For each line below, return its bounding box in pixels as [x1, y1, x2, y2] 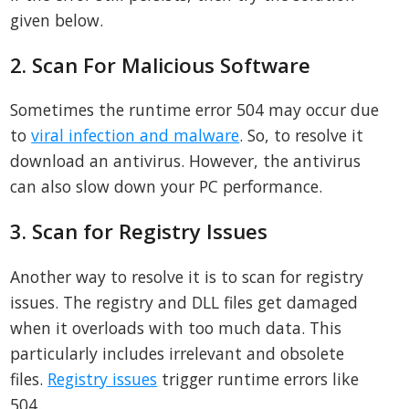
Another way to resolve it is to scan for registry [10, 265, 364, 288]
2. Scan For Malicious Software [10, 50, 311, 79]
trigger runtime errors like [157, 367, 360, 390]
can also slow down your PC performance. [10, 175, 323, 198]
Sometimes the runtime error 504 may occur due [10, 99, 380, 121]
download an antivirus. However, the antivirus [10, 150, 362, 173]
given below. [10, 9, 104, 32]
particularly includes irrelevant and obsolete [10, 341, 345, 364]
